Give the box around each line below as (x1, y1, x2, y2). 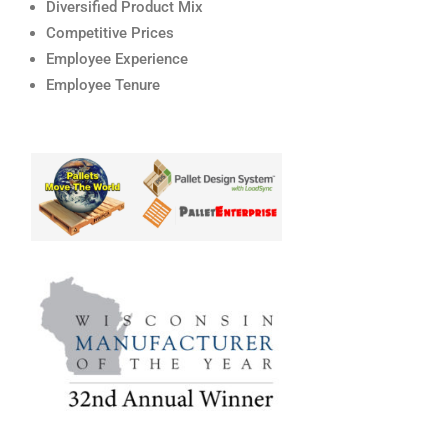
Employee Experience (46, 50, 189, 69)
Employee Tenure (46, 76, 161, 95)
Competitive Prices (46, 24, 175, 43)
